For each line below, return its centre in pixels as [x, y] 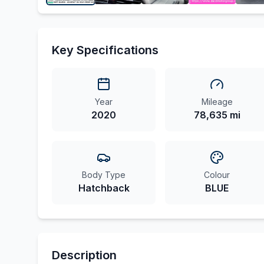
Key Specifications [105, 50]
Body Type [104, 175]
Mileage [217, 102]
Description [84, 255]
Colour [217, 175]
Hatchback [104, 188]
